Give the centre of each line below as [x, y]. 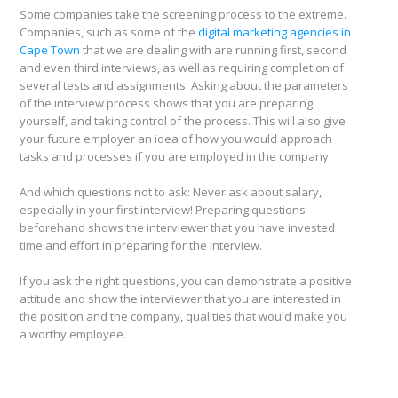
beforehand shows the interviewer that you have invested [177, 228]
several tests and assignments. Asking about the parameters [184, 86]
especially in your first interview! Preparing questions [163, 210]
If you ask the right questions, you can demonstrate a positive [186, 281]
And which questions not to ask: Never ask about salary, [171, 192]
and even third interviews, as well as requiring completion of [182, 68]
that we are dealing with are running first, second [213, 50]
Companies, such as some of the [109, 32]
